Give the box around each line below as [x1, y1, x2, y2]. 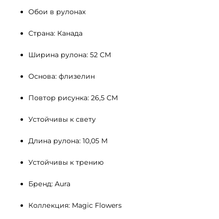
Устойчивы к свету [28, 114, 98, 124]
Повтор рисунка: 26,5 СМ [28, 93, 118, 102]
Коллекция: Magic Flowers [28, 200, 122, 210]
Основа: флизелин [28, 71, 95, 81]
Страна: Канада [28, 28, 83, 38]
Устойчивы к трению [28, 157, 104, 167]
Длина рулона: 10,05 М [28, 136, 108, 145]
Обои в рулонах [28, 7, 86, 16]
